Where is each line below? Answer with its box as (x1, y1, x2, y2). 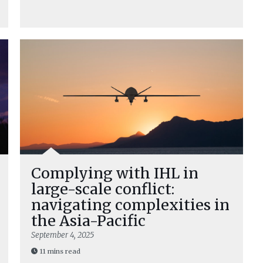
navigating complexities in (31, 195, 230, 214)
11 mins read (40, 247, 80, 255)
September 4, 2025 (31, 230, 94, 240)
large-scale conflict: (31, 180, 174, 198)
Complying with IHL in (31, 164, 198, 183)
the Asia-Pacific (31, 211, 146, 230)
